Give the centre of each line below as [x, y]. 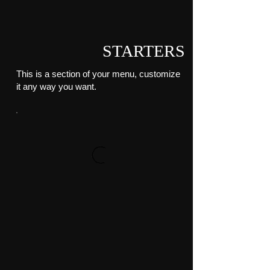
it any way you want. [56, 86]
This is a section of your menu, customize [98, 74]
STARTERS [143, 51]
